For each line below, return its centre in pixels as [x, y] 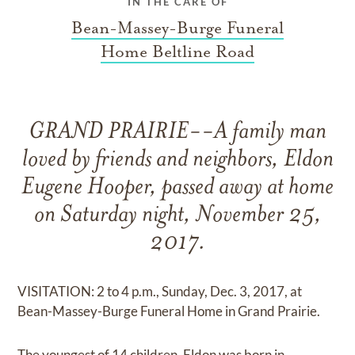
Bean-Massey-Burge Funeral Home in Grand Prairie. [169, 311]
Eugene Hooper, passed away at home [177, 189]
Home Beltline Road [177, 52]
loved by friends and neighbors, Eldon [177, 161]
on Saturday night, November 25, [177, 216]
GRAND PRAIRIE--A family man [177, 133]
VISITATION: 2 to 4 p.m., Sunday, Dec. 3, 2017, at [160, 292]
